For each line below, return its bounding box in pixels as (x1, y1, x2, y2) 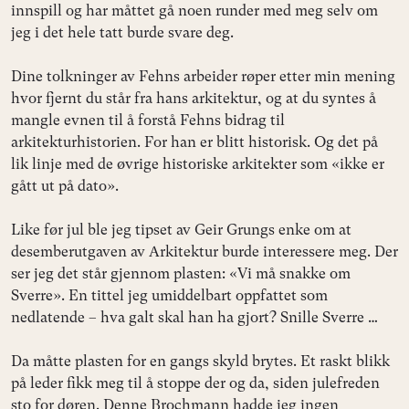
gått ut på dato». (11, 176, 119, 194)
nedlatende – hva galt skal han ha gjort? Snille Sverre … (11, 308, 378, 326)
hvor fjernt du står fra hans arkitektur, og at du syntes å (11, 89, 376, 107)
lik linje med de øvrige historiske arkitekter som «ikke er (11, 154, 384, 173)
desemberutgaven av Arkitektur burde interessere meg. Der (11, 242, 398, 260)
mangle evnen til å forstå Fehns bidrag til (11, 110, 285, 129)
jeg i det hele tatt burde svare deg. (11, 23, 234, 41)
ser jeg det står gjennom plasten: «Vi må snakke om (11, 264, 351, 282)
